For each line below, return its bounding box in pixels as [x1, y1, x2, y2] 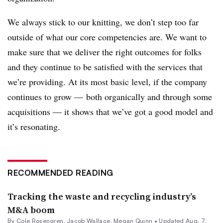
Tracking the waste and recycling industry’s [7, 190, 196, 203]
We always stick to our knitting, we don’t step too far [7, 15, 199, 28]
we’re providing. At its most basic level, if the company [7, 75, 207, 88]
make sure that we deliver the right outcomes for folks [7, 45, 202, 58]
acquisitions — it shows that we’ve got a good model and [7, 105, 213, 117]
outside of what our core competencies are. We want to [7, 30, 207, 43]
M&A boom [7, 203, 55, 216]
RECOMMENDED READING [7, 167, 113, 178]
